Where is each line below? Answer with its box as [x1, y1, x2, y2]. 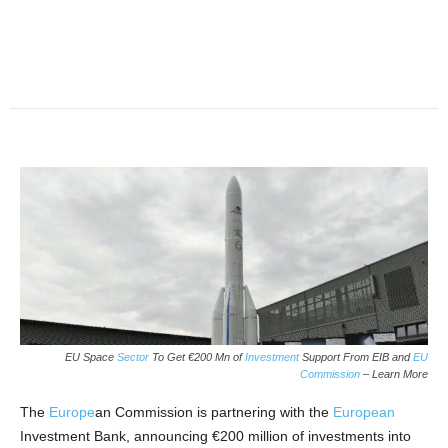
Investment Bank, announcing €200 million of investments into [20, 427, 411, 444]
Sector [117, 350, 149, 363]
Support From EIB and [299, 350, 413, 363]
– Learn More [360, 367, 428, 380]
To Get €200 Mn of [149, 350, 245, 363]
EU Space [65, 350, 117, 363]
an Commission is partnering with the [95, 403, 333, 420]
